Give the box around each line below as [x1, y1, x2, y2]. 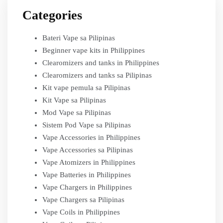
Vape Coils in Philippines [42, 208, 120, 216]
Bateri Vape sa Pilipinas [42, 34, 115, 42]
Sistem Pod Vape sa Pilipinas [42, 121, 131, 129]
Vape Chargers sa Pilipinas [42, 196, 124, 204]
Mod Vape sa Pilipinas [42, 109, 111, 116]
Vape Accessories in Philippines [42, 133, 140, 141]
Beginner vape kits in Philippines [42, 46, 145, 54]
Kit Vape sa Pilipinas [42, 96, 106, 104]
